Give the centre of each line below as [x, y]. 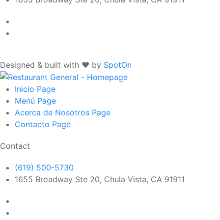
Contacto [33, 124]
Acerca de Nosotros [53, 113]
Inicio [26, 89]
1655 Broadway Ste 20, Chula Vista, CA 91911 [100, 179]
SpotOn [118, 65]
